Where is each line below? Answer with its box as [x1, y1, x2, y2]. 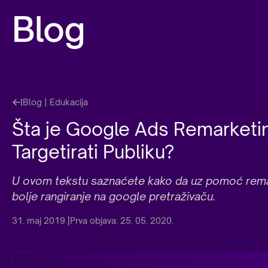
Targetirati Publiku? [12, 141, 174, 163]
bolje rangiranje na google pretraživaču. [12, 190, 215, 203]
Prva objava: [70, 215, 118, 226]
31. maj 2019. [12, 215, 67, 226]
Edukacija [50, 97, 88, 107]
